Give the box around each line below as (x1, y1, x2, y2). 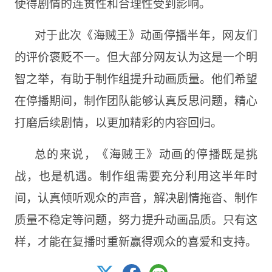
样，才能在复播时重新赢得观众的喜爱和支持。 (14, 232, 257, 249)
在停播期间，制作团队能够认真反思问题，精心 (14, 91, 258, 108)
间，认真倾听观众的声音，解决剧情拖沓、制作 (14, 188, 258, 205)
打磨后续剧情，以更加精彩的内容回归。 (14, 113, 222, 130)
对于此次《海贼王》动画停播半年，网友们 (34, 25, 258, 42)
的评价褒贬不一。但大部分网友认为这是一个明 (14, 47, 258, 64)
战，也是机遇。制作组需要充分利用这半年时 (14, 166, 258, 183)
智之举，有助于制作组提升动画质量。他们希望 (14, 69, 258, 86)
